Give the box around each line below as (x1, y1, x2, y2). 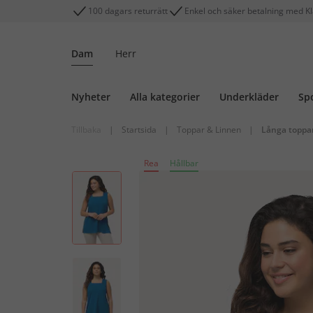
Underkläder (219, 90, 279, 103)
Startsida (122, 124, 156, 136)
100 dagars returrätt (88, 5, 168, 17)
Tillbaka (71, 124, 101, 136)
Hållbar (170, 157, 198, 169)
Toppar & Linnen (177, 124, 241, 136)
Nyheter (71, 90, 110, 103)
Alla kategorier (130, 90, 200, 103)
